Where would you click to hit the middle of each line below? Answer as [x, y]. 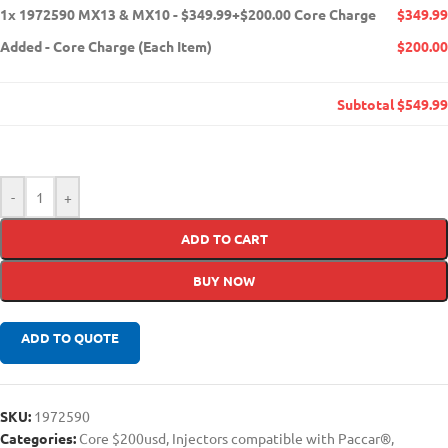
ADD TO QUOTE [70, 338]
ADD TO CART [224, 239]
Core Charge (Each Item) [132, 46]
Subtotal [367, 104]
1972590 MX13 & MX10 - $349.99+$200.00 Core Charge [197, 14]
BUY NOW [224, 281]
